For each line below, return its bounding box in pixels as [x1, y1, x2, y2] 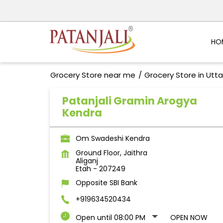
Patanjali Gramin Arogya [62, 94, 197, 109]
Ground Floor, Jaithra [75, 148, 147, 158]
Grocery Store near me [50, 70, 135, 81]
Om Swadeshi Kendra [75, 133, 150, 144]
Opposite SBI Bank [75, 178, 137, 188]
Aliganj [75, 156, 98, 166]
